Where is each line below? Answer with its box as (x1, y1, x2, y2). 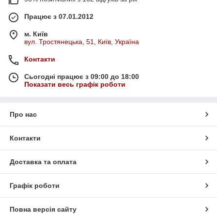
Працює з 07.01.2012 (24, 13, 93, 21)
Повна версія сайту (10, 205, 77, 214)
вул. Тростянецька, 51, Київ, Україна (24, 38, 139, 46)
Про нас (10, 110, 37, 119)
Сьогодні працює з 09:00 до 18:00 (24, 73, 139, 81)
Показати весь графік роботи (24, 80, 125, 89)
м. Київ (24, 30, 48, 38)
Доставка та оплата (10, 158, 77, 166)
